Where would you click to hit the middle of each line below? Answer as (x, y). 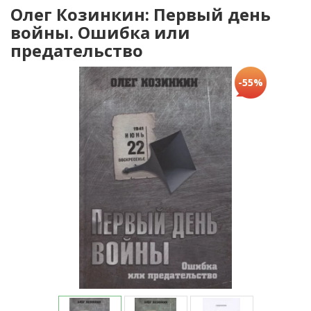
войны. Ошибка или (100, 33)
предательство (77, 51)
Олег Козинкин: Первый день (141, 15)
